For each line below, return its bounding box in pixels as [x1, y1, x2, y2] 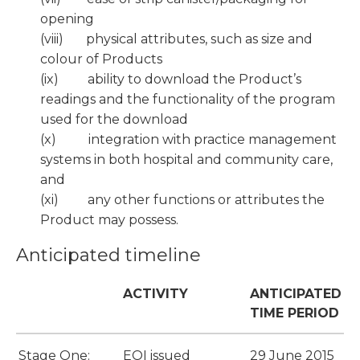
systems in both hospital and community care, [40, 152, 333, 168]
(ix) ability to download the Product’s [40, 72, 301, 88]
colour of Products [40, 51, 162, 67]
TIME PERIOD [250, 305, 339, 321]
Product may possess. [40, 212, 178, 228]
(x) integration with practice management [40, 132, 337, 148]
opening [40, 11, 94, 27]
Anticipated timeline [16, 244, 201, 267]
